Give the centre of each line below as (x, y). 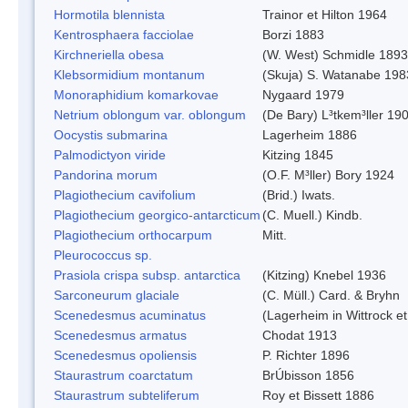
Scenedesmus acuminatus (130, 315)
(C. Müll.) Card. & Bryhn (331, 295)
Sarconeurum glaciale (117, 295)
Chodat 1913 (300, 335)
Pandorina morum (106, 174)
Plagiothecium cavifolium (125, 194)
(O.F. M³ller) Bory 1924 (328, 174)
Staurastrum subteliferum (127, 395)
